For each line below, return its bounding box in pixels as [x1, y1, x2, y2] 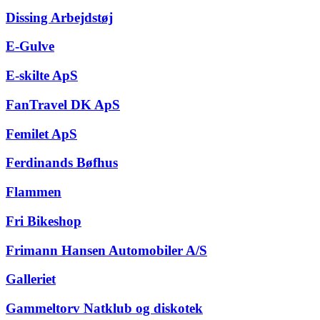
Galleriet [6, 271, 56, 287]
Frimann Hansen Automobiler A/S [6, 242, 207, 258]
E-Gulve [6, 39, 54, 54]
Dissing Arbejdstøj [6, 9, 113, 25]
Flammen [6, 184, 61, 200]
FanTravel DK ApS [6, 96, 120, 112]
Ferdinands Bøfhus [6, 155, 118, 171]
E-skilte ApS [6, 68, 78, 84]
